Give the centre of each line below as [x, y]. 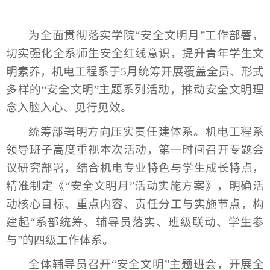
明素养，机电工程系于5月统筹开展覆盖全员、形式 [135, 71]
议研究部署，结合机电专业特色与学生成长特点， [135, 168]
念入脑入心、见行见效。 [69, 108]
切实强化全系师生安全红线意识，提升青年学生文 [135, 53]
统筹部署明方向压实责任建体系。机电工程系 [146, 132]
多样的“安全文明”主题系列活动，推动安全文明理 [135, 89]
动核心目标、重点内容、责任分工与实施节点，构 [135, 204]
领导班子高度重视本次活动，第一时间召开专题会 [135, 150]
